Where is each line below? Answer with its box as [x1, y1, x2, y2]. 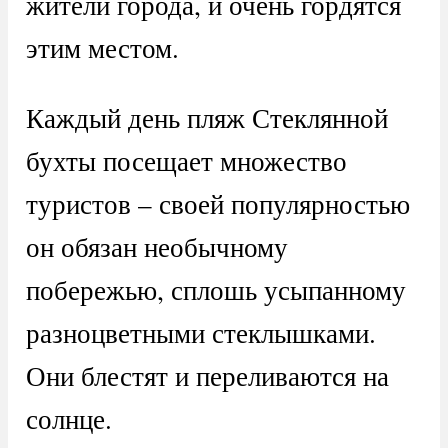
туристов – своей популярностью [25, 185, 410, 223]
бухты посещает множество [25, 142, 347, 180]
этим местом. [25, 29, 179, 67]
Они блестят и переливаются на [25, 357, 389, 395]
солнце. [25, 400, 112, 438]
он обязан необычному [25, 228, 288, 266]
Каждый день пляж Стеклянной [25, 99, 388, 137]
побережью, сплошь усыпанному [25, 271, 406, 309]
